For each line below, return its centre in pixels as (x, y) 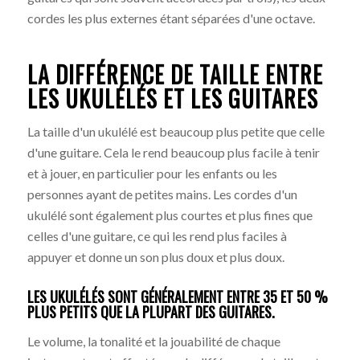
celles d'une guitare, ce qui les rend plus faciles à (157, 236)
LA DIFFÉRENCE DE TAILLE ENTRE (175, 74)
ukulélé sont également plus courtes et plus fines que (170, 215)
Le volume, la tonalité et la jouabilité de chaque (153, 341)
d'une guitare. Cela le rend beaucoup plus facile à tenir (173, 153)
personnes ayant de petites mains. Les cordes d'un (162, 194)
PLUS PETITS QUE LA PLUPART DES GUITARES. (151, 312)
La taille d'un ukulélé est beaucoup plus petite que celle (176, 132)
